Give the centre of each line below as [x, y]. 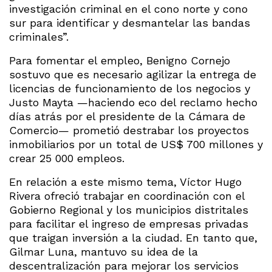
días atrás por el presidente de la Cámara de [127, 116]
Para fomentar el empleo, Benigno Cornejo [120, 60]
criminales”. [39, 36]
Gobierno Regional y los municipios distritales [129, 209]
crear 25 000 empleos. [67, 158]
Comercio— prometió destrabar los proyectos [129, 130]
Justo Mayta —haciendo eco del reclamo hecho [133, 102]
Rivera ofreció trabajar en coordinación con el [127, 195]
